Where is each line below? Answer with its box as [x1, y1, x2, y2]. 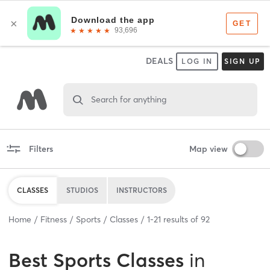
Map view [189, 143, 228, 154]
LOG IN [181, 57, 213, 66]
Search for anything [90, 93, 166, 105]
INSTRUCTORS [116, 185, 167, 195]
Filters [28, 143, 53, 154]
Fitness [40, 213, 67, 225]
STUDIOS [66, 185, 98, 195]
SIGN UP [224, 57, 262, 66]
